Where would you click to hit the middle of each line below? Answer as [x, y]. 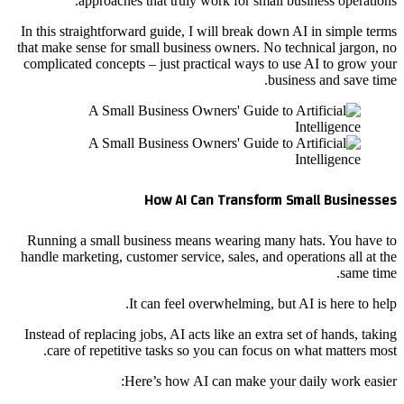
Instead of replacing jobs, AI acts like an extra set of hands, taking [211, 335]
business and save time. [332, 79]
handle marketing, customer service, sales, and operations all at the [209, 257]
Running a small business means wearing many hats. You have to [212, 241]
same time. [368, 273]
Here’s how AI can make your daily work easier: [261, 381]
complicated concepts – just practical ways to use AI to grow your [210, 63]
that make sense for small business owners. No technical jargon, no [207, 47]
